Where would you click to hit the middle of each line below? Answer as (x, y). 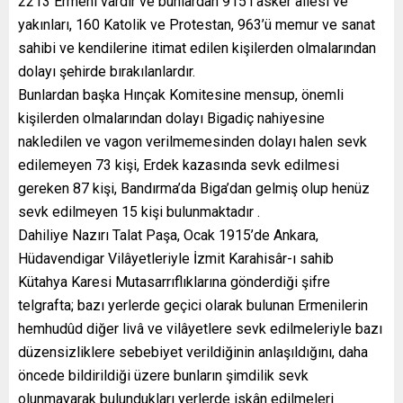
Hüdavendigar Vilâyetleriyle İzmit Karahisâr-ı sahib (176, 258)
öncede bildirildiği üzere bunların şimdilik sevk (163, 375)
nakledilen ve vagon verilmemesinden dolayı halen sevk (193, 141)
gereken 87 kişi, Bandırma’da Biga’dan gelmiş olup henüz (194, 188)
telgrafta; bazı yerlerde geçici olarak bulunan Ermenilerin (193, 305)
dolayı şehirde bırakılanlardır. (107, 71)
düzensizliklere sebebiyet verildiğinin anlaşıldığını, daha (193, 352)
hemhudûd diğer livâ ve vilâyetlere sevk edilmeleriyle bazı (200, 328)
